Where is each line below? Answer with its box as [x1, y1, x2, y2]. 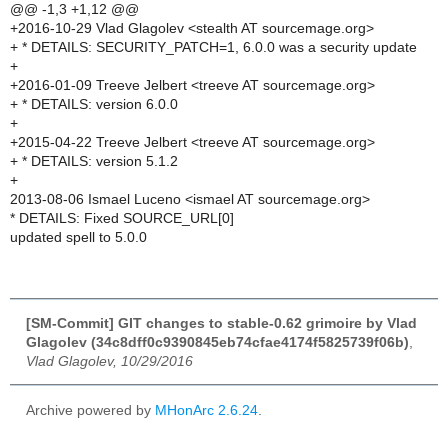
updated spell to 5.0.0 [10, 229, 147, 245]
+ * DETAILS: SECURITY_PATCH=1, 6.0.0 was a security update [10, 39, 417, 55]
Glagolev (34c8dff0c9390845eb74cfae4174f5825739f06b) [26, 334, 409, 350]
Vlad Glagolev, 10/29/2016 [26, 353, 193, 369]
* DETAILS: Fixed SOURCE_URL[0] [10, 210, 234, 226]
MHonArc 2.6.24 [155, 402, 258, 418]
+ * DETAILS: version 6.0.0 [10, 96, 178, 112]
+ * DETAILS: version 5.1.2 [10, 153, 178, 169]
